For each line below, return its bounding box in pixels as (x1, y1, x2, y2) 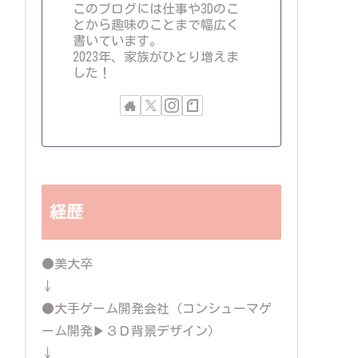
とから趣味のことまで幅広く (73, 18, 239, 32)
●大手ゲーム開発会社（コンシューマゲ (42, 301, 272, 315)
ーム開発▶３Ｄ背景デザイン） (42, 324, 221, 337)
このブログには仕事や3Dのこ (73, 2, 239, 16)
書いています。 (73, 34, 162, 48)
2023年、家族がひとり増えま (73, 50, 239, 64)
